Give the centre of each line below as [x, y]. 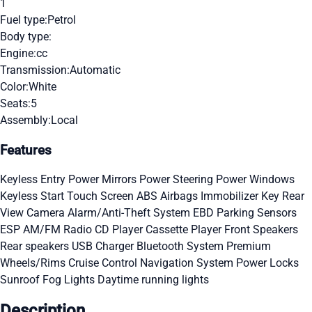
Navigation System [188, 263]
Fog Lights [70, 280]
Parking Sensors [257, 213]
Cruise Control [104, 263]
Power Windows [255, 180]
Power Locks [267, 263]
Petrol [62, 19]
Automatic [95, 70]
